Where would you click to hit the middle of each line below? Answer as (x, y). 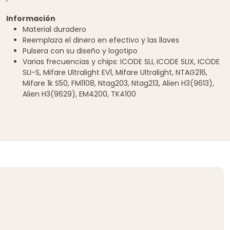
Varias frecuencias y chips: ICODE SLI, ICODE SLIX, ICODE (121, 61)
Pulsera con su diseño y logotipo (80, 51)
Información (31, 18)
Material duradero (54, 29)
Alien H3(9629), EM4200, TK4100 (79, 94)
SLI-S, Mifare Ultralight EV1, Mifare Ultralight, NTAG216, (115, 72)
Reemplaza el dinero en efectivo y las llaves (101, 40)
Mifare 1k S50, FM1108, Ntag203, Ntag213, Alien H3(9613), (118, 83)
